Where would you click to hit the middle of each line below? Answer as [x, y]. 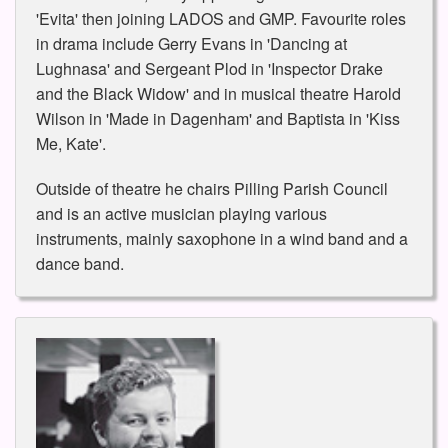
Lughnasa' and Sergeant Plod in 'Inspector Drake [209, 68]
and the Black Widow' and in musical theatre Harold [218, 93]
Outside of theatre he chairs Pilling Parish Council [212, 188]
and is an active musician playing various [181, 213]
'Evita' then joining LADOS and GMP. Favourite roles [221, 18]
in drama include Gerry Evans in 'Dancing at [191, 43]
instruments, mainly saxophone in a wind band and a [222, 238]
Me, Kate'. [71, 143]
